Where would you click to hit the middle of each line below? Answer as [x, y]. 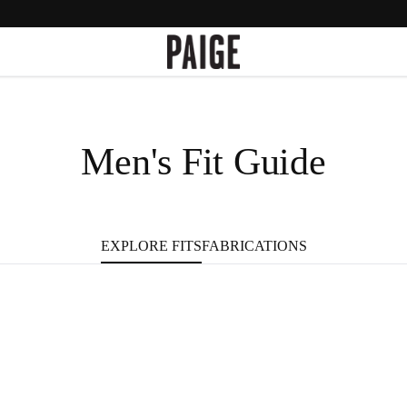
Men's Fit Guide [203, 162]
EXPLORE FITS [151, 245]
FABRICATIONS [254, 245]
